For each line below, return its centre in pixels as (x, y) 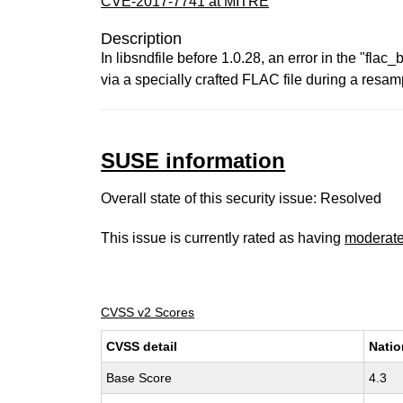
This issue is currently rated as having (223, 238)
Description (142, 39)
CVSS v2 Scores (148, 312)
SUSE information (193, 161)
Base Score (139, 378)
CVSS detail (142, 346)
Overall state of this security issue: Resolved (242, 198)
